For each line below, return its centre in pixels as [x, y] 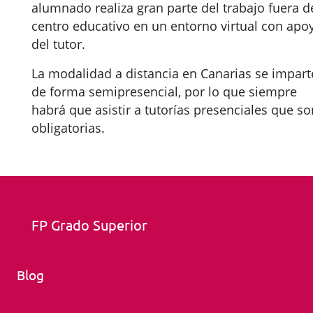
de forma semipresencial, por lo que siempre [164, 92]
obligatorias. [68, 128]
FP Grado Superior [89, 225]
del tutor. [58, 44]
